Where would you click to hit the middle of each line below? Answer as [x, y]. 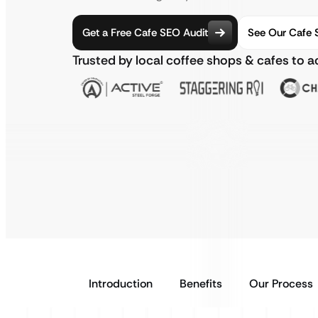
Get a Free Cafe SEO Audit [145, 32]
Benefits [201, 284]
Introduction [121, 284]
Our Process [281, 284]
